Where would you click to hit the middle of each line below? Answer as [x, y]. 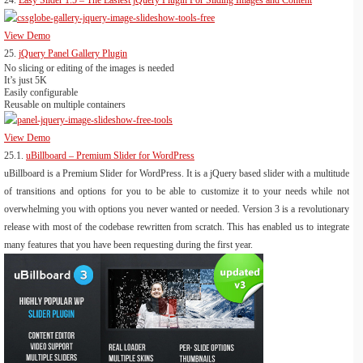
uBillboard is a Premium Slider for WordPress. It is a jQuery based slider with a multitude [177, 174]
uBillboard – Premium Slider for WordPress [110, 156]
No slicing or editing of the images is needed [89, 68]
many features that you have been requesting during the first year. [128, 245]
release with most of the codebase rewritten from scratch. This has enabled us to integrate [177, 227]
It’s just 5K [26, 81]
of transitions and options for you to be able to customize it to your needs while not [177, 192]
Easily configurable [41, 93]
